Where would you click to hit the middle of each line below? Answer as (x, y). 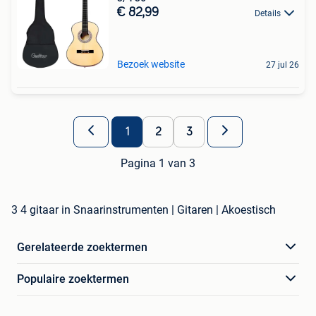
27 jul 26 (282, 65)
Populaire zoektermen (73, 279)
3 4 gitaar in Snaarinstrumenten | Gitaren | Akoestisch (144, 209)
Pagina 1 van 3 (158, 163)
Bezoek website (151, 64)
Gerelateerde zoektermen (82, 247)
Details (268, 13)
